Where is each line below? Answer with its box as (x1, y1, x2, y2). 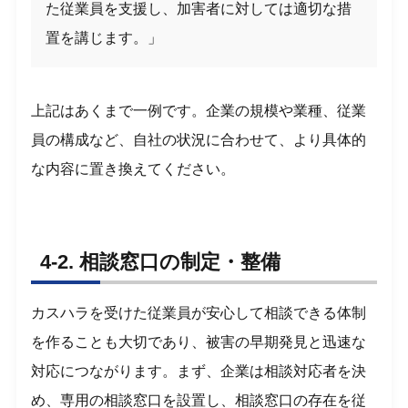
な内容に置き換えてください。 (31, 161, 236, 178)
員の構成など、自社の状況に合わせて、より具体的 (31, 132, 367, 148)
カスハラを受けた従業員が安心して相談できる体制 (31, 304, 367, 321)
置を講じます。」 (46, 30, 163, 46)
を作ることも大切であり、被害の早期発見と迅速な (31, 333, 367, 350)
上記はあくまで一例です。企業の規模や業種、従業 (31, 103, 367, 119)
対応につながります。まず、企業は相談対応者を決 (31, 362, 367, 379)
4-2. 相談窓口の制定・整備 (40, 250, 281, 273)
